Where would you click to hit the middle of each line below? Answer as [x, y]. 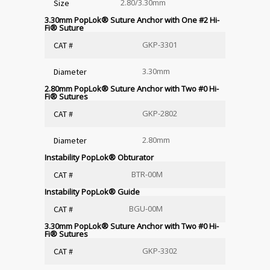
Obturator [135, 157]
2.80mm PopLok [73, 88]
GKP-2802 [160, 113]
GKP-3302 [160, 250]
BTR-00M [147, 174]
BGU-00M [146, 208]
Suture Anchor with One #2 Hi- [164, 20]
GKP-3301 [160, 44]
